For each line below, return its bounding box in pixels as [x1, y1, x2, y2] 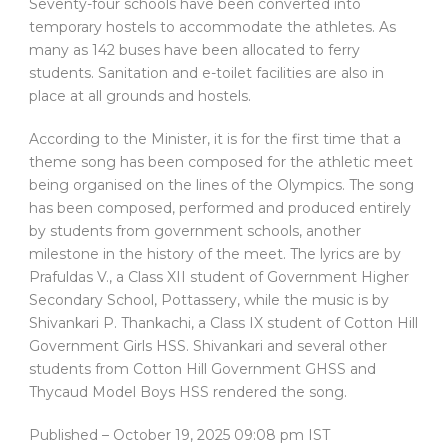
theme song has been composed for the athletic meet [29, 153, 413, 172]
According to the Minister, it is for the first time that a [29, 130, 401, 149]
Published [29, 426, 102, 445]
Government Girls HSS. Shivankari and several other [29, 337, 387, 356]
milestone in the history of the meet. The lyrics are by [29, 245, 401, 264]
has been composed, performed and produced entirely [29, 199, 411, 218]
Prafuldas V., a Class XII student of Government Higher [29, 268, 409, 287]
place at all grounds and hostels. [29, 87, 251, 106]
